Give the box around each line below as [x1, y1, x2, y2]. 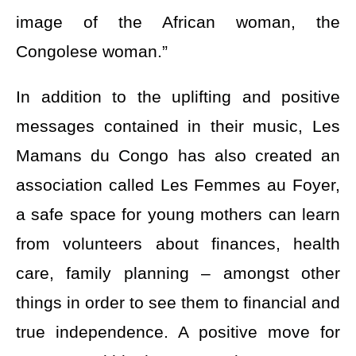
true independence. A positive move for [16, 322, 340, 341]
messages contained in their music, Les [16, 116, 340, 135]
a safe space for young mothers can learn [16, 204, 340, 223]
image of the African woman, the [16, 12, 340, 31]
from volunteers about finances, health [16, 234, 340, 253]
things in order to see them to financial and [16, 292, 340, 311]
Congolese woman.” [16, 41, 168, 60]
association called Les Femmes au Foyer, [16, 175, 340, 194]
